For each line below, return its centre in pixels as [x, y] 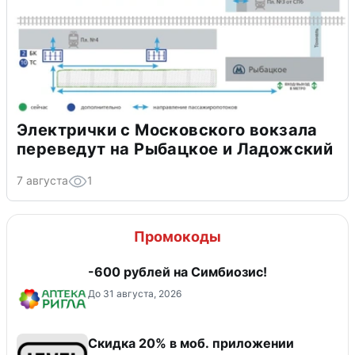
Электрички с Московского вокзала [167, 130]
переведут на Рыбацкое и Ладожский [175, 149]
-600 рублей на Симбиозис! [177, 272]
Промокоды [177, 237]
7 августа [42, 181]
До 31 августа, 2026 [135, 294]
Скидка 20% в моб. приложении [191, 344]
